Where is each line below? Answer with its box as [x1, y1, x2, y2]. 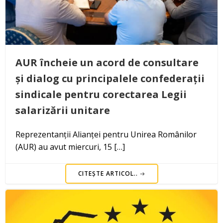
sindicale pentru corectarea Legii [15, 87, 187, 101]
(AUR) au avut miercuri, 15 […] [15, 141, 125, 152]
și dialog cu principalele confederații [15, 71, 205, 85]
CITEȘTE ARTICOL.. [78, 169, 138, 178]
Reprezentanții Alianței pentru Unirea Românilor [15, 128, 197, 140]
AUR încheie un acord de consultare [15, 55, 199, 69]
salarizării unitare [15, 103, 110, 117]
